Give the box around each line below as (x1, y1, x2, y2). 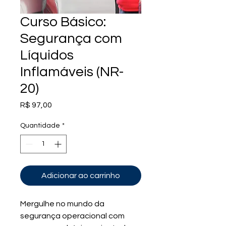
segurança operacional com (20, 212, 126, 220)
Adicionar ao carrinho (41, 172, 120, 180)
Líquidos (20, 48, 74, 63)
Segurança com (20, 31, 122, 46)
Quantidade (20, 122, 60, 130)
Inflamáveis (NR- (20, 65, 124, 80)
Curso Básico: (20, 15, 106, 30)
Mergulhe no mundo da (20, 200, 106, 208)
